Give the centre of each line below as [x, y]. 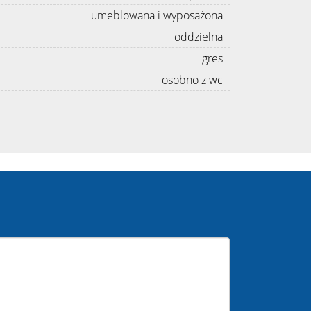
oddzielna [199, 36]
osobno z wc [192, 79]
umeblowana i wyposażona [157, 15]
